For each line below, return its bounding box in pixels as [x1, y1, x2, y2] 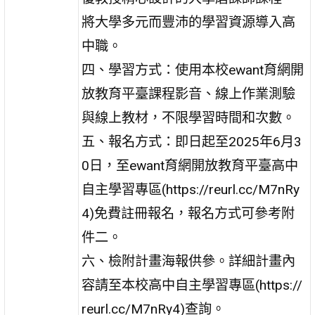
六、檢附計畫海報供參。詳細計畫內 [82, 252, 296, 269]
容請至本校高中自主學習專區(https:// [82, 276, 303, 293]
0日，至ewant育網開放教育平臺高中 [82, 157, 299, 174]
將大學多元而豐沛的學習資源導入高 [82, 13, 296, 30]
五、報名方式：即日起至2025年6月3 [82, 133, 302, 150]
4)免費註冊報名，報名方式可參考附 [82, 205, 295, 221]
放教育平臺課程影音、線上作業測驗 [82, 85, 296, 102]
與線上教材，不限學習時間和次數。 [82, 109, 296, 126]
